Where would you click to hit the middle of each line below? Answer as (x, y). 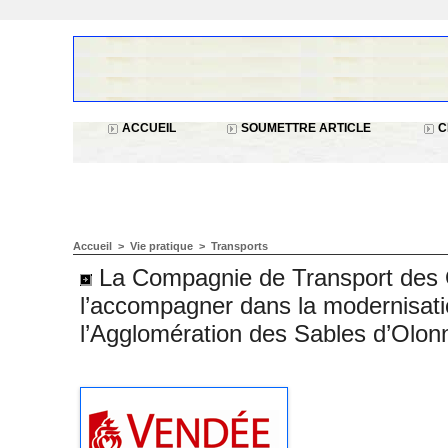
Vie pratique (163, 246)
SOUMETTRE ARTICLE (304, 128)
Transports (239, 246)
